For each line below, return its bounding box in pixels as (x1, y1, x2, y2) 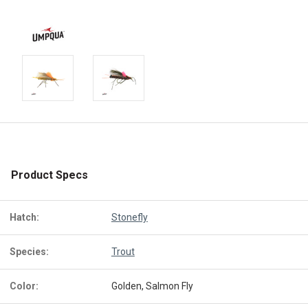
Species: (10, 246, 49, 257)
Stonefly (111, 212, 148, 223)
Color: (10, 280, 38, 291)
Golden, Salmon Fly (111, 280, 193, 291)
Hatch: (10, 212, 39, 223)
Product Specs (11, 168, 88, 181)
